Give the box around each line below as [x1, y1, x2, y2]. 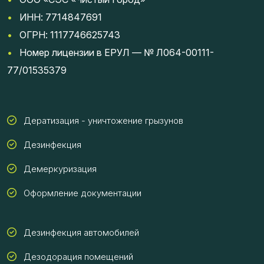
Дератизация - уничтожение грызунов [24, 115, 183, 127]
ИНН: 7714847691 [19, 11, 102, 24]
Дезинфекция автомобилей [24, 227, 139, 239]
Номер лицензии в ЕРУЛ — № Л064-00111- [12, 47, 214, 59]
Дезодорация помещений [24, 251, 133, 263]
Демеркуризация [24, 163, 97, 175]
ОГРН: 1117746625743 [12, 29, 120, 41]
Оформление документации [24, 187, 141, 199]
